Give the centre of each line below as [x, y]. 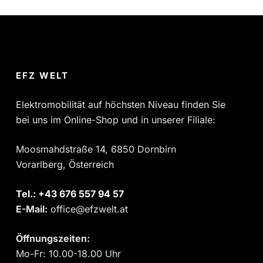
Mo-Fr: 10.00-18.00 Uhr [68, 253]
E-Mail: [32, 209]
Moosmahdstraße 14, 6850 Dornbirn [96, 149]
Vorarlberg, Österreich [65, 164]
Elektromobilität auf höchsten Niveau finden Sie [121, 104]
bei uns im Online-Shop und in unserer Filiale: [116, 119]
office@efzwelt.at [88, 209]
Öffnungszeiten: [53, 238]
